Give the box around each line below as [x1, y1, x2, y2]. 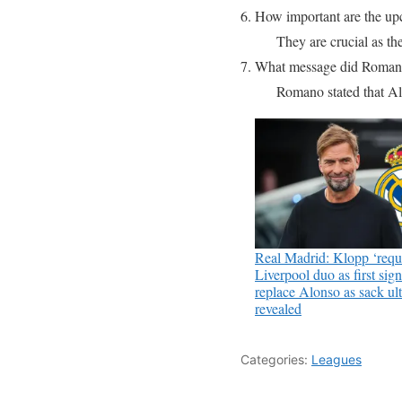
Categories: [240, 351, 311, 367]
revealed [255, 298, 301, 318]
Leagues [311, 351, 362, 367]
